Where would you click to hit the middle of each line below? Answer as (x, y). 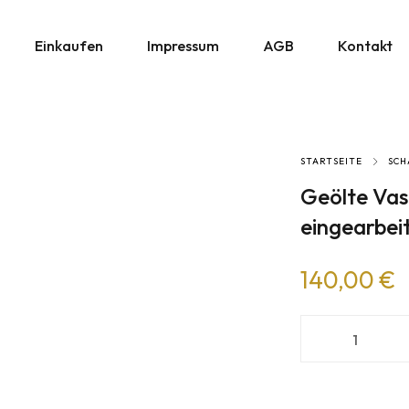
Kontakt (365, 46)
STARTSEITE (331, 161)
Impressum (183, 46)
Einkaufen (68, 46)
